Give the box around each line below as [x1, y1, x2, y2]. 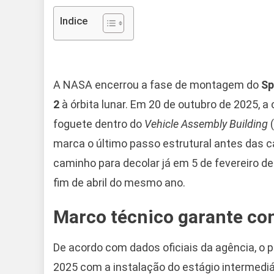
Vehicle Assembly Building [144, 117, 268, 130]
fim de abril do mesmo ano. [53, 176, 185, 189]
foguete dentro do [53, 117, 144, 130]
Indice [60, 14, 87, 27]
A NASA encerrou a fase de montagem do [53, 78, 261, 91]
